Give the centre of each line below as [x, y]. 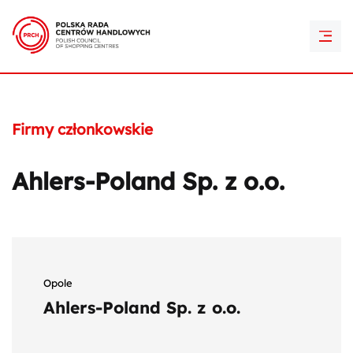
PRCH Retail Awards [176, 11]
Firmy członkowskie [82, 129]
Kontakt [176, 39]
